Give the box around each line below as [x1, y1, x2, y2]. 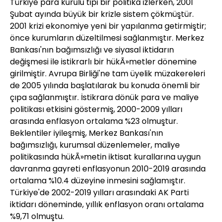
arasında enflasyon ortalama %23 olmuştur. [10, 115, 178, 127]
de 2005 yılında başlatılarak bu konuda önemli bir [10, 80, 200, 91]
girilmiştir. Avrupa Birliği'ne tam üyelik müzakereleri [10, 68, 205, 79]
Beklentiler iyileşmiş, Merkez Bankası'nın [10, 127, 163, 139]
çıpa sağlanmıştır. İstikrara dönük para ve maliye [10, 92, 199, 103]
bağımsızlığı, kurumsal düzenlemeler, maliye [10, 139, 180, 151]
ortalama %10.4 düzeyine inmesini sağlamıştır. [10, 175, 185, 186]
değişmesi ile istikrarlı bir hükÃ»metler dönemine [10, 56, 197, 67]
